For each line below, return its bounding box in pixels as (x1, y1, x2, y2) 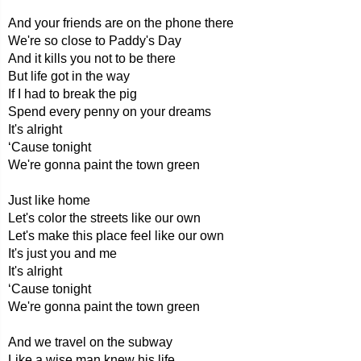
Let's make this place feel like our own (8, 229, 224, 243)
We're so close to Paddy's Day (8, 34, 181, 48)
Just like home (8, 193, 90, 207)
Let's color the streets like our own (8, 211, 201, 225)
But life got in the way (8, 69, 130, 83)
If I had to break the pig (8, 87, 137, 101)
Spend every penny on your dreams (8, 105, 211, 118)
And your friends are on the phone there (8, 16, 234, 30)
